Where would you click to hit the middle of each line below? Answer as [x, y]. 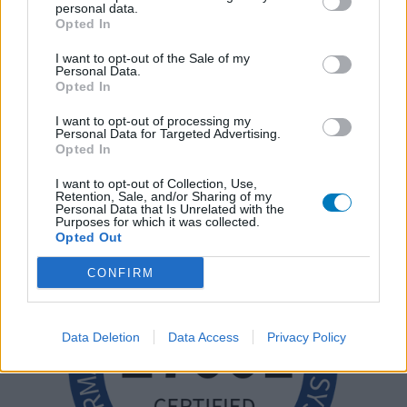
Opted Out [89, 237]
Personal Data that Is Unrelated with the [170, 209]
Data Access [203, 337]
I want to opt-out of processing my [153, 121]
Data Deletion [100, 337]
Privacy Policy [306, 337]
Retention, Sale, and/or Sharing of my [164, 196]
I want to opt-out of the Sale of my [153, 58]
